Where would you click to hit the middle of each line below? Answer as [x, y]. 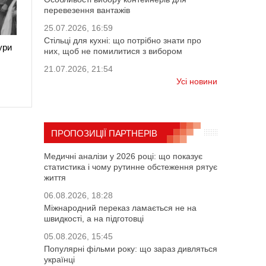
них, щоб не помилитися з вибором [113, 51]
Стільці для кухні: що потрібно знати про [123, 40]
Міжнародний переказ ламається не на [120, 208]
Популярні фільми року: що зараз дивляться [131, 249]
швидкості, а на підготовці [94, 219]
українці [59, 260]
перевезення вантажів [87, 10]
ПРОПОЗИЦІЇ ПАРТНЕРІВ [104, 133]
